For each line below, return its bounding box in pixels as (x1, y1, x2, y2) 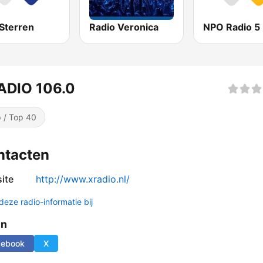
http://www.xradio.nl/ (36, 173, 130, 186)
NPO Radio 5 (203, 21, 260, 33)
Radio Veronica (89, 21, 159, 33)
